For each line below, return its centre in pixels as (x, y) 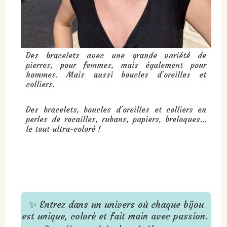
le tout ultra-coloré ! (65, 129)
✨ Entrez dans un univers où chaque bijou (116, 204)
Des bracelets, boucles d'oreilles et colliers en (116, 109)
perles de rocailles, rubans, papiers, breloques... (116, 119)
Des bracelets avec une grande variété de (116, 56)
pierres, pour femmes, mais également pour (116, 65)
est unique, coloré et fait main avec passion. (116, 216)
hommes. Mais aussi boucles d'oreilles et (116, 75)
